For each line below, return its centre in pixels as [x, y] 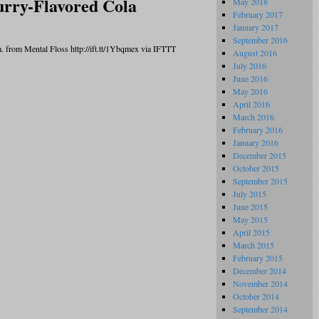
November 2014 [260, 283]
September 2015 [260, 181]
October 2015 [256, 168]
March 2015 [253, 245]
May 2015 [250, 219]
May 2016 [250, 91]
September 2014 [260, 309]
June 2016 [250, 78]
